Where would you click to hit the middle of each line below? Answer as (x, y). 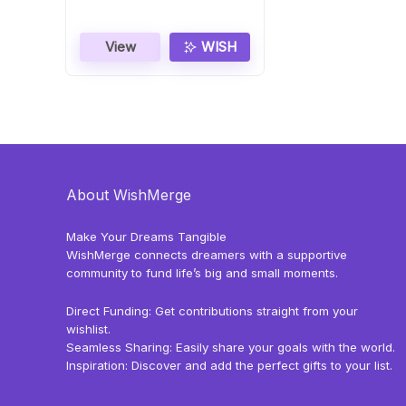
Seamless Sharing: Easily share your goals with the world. (230, 348)
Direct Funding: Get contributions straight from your (212, 311)
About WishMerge (128, 195)
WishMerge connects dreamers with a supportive (206, 255)
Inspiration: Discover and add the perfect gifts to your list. (229, 366)
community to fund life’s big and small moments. (202, 273)
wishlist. (88, 329)
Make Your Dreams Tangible (146, 237)
